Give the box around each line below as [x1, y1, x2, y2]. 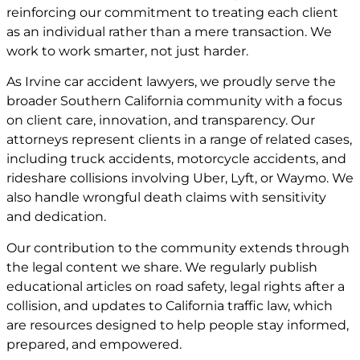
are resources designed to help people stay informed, [6, 317, 349, 333]
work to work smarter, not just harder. [6, 43, 248, 59]
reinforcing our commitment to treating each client [6, 4, 338, 20]
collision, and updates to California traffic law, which [6, 297, 333, 313]
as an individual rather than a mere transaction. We [6, 23, 332, 39]
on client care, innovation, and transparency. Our [6, 112, 315, 129]
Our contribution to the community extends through [6, 239, 350, 256]
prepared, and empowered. [6, 336, 182, 352]
